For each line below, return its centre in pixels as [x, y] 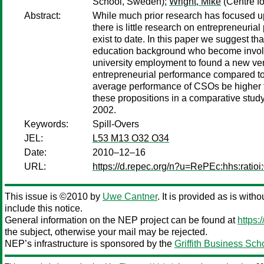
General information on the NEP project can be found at [121, 220]
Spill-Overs [116, 124]
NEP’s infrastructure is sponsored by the [90, 244]
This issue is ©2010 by [54, 197]
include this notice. [44, 208]
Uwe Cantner [130, 197]
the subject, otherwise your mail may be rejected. [106, 232]
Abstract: [42, 16]
